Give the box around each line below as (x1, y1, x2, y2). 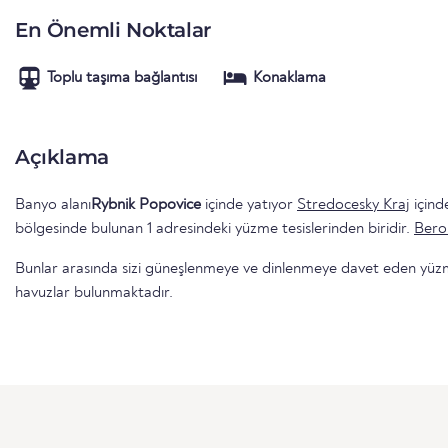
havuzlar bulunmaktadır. (15, 284, 173, 301)
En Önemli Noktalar (15, 17, 211, 42)
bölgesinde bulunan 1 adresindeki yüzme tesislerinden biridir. (15, 220, 414, 237)
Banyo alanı (15, 196, 91, 213)
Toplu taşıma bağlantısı (47, 69, 197, 86)
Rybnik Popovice (91, 196, 201, 213)
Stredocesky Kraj (297, 196, 410, 213)
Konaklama (253, 69, 326, 86)
